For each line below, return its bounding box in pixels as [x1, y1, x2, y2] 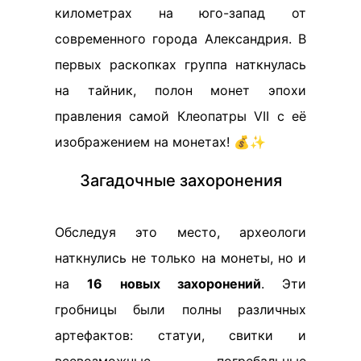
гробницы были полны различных [55, 301, 306, 317]
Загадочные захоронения [79, 171, 282, 190]
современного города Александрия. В [55, 31, 306, 47]
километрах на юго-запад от [55, 5, 306, 21]
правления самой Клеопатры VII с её [55, 108, 306, 124]
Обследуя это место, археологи [55, 224, 306, 240]
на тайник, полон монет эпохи [55, 82, 306, 98]
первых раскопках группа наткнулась [55, 56, 306, 73]
